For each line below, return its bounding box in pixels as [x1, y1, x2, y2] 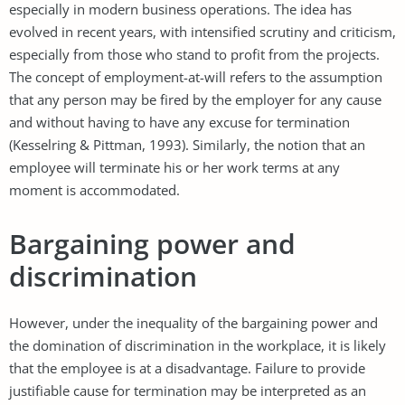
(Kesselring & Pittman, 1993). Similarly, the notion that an [9, 135, 365, 154]
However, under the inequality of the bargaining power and [9, 313, 378, 332]
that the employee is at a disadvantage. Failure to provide [9, 358, 365, 377]
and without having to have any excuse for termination [9, 112, 350, 131]
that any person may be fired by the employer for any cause [9, 89, 381, 108]
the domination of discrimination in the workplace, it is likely [9, 335, 386, 354]
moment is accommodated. [9, 180, 180, 199]
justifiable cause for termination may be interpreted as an [9, 381, 366, 400]
